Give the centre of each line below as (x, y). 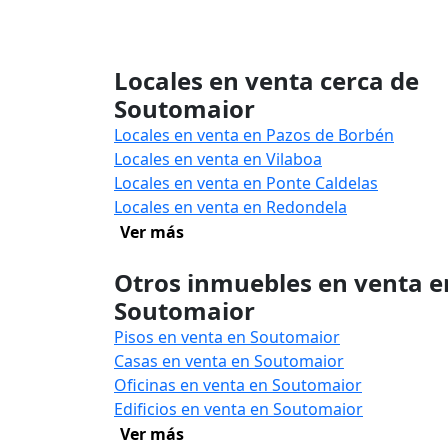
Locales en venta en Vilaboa (218, 159)
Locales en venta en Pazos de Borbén (254, 135)
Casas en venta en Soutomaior (229, 361)
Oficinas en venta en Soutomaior (238, 385)
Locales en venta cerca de (266, 80)
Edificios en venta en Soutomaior (238, 409)
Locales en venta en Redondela (230, 207)
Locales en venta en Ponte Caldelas (246, 183)
